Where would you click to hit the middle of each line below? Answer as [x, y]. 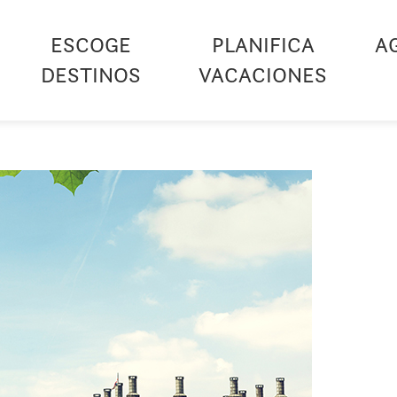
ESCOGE [91, 45]
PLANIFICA [263, 45]
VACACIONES [263, 75]
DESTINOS [91, 75]
